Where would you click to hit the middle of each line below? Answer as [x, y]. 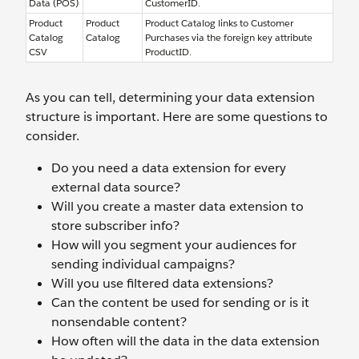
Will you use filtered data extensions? [162, 283]
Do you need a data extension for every [169, 167]
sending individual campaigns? [143, 264]
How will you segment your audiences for [174, 244]
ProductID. [168, 51]
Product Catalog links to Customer [219, 22]
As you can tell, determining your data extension [170, 97]
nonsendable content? [119, 321]
